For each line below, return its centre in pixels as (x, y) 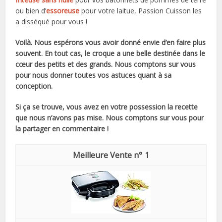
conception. (34, 86)
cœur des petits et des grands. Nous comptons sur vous (106, 64)
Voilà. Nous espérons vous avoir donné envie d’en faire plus (111, 42)
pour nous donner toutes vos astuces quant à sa (94, 75)
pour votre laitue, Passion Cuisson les (141, 10)
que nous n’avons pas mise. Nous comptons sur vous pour (110, 117)
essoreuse (63, 10)
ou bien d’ (31, 10)
